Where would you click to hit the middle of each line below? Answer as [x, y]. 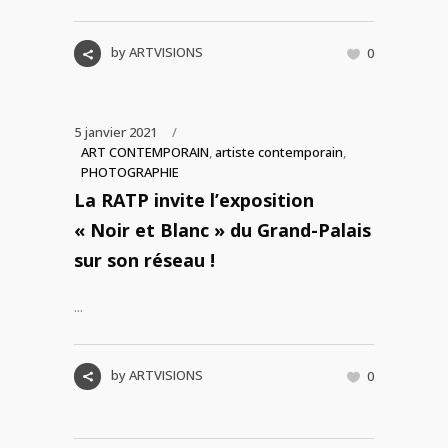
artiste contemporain [279, 152]
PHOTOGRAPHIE [130, 172]
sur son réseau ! [144, 260]
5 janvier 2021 [115, 132]
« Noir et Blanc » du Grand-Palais [222, 230]
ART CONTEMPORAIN [145, 152]
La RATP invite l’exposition [194, 200]
